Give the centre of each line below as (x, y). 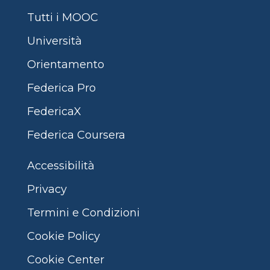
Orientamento (65, 64)
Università (54, 41)
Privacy (47, 189)
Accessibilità (61, 166)
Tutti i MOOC (62, 17)
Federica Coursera (76, 135)
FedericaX (54, 111)
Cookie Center (65, 260)
